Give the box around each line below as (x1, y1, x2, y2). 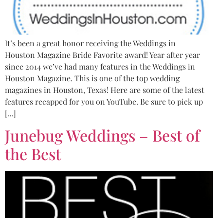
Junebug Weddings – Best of (5, 125, 200, 146)
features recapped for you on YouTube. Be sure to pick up (5, 96, 203, 107)
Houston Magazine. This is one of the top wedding (5, 73, 180, 83)
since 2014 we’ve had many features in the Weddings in (5, 61, 195, 72)
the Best (5, 143, 61, 164)
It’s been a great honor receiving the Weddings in (5, 38, 176, 48)
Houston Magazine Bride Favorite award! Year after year (5, 50, 200, 60)
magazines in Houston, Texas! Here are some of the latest (5, 85, 204, 95)
